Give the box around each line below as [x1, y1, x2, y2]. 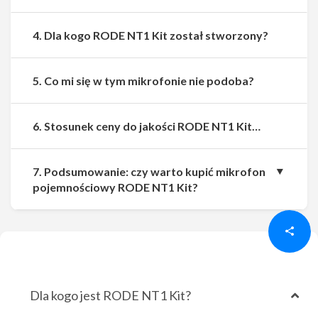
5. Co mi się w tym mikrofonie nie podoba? [33, 74, 254, 87]
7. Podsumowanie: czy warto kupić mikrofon [33, 165, 265, 178]
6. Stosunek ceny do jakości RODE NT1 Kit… [33, 119, 261, 133]
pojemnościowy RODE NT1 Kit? [33, 180, 198, 194]
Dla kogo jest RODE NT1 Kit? [30, 287, 191, 303]
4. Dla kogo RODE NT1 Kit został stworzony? [33, 28, 268, 42]
